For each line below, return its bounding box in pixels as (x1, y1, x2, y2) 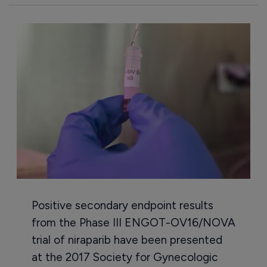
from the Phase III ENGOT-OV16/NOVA (31, 216, 235, 230)
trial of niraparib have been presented (31, 233, 222, 247)
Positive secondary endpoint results (31, 198, 213, 213)
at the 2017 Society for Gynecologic (31, 250, 218, 265)
